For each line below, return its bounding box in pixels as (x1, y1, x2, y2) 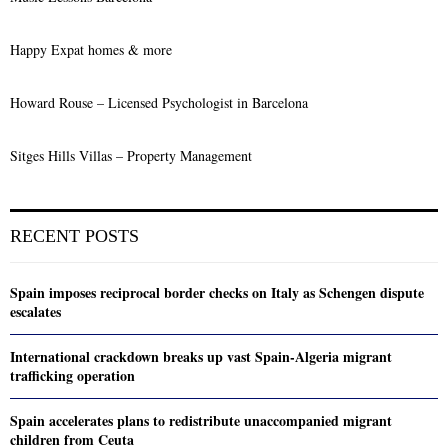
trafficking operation (10, 364, 135, 386)
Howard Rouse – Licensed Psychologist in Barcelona (10, 92, 308, 112)
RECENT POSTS (10, 225, 139, 246)
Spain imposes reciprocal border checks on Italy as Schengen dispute (10, 281, 424, 303)
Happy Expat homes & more (10, 39, 172, 59)
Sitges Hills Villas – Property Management (10, 145, 252, 165)
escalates (10, 300, 61, 322)
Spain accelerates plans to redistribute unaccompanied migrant (10, 409, 392, 431)
